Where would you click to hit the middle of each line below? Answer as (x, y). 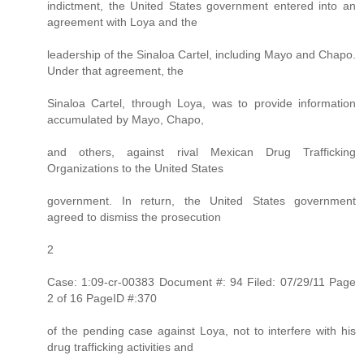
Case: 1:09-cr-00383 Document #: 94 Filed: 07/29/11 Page (201, 282)
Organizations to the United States (135, 168)
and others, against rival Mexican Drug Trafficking (201, 152)
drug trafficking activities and (120, 347)
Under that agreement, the (115, 70)
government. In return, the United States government (201, 200)
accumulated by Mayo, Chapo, (126, 119)
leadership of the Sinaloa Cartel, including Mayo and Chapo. (201, 54)
